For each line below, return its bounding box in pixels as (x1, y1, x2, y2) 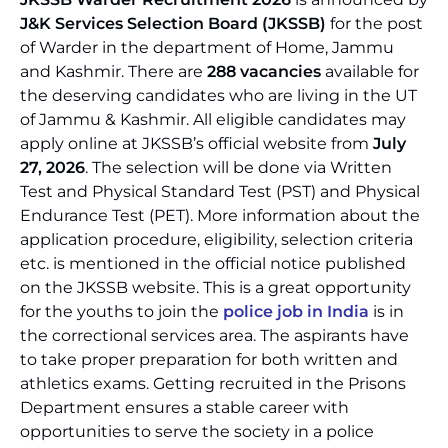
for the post (326, 14, 423, 33)
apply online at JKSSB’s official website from (20, 134, 373, 153)
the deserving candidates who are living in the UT (20, 86, 417, 105)
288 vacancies (207, 62, 321, 81)
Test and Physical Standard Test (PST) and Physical (20, 182, 420, 201)
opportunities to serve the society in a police (20, 422, 374, 441)
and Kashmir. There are (20, 62, 207, 81)
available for (321, 62, 419, 81)
